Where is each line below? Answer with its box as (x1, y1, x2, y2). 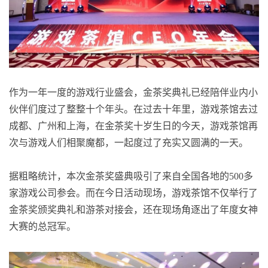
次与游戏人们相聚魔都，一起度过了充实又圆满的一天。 (9, 137, 248, 148)
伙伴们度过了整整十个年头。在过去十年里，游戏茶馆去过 (9, 103, 258, 114)
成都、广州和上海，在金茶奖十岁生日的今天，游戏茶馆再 (9, 120, 258, 131)
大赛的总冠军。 (9, 221, 76, 232)
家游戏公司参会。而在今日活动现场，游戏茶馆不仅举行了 (9, 187, 258, 198)
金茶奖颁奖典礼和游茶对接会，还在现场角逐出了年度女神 (9, 204, 258, 215)
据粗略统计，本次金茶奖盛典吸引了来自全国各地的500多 (9, 170, 253, 181)
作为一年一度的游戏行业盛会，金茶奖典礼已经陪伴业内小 (9, 87, 258, 98)
